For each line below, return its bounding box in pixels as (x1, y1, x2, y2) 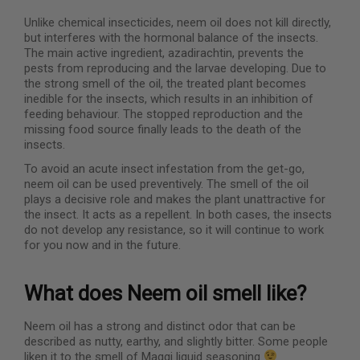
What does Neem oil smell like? (24, 281, 306, 306)
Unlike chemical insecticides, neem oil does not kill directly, (24, 14, 331, 30)
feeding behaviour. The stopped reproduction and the (24, 106, 303, 121)
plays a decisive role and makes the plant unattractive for (24, 192, 325, 207)
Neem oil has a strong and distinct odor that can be (24, 318, 296, 333)
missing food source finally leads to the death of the (24, 121, 301, 137)
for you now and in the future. (24, 238, 181, 253)
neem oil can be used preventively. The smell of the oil (24, 177, 309, 192)
